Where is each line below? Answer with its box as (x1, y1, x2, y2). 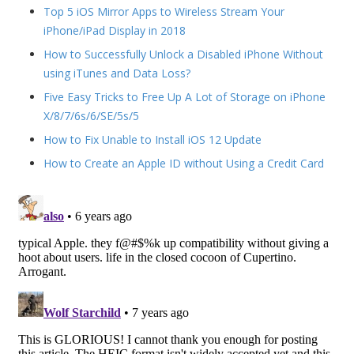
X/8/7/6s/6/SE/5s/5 (43, 108, 139, 123)
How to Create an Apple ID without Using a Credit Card (43, 156, 324, 171)
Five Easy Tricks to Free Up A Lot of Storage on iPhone (43, 89, 326, 104)
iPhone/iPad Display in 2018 (43, 23, 186, 38)
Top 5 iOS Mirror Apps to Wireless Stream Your (43, 4, 284, 19)
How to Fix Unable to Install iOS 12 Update (43, 132, 262, 147)
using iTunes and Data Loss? (43, 66, 190, 81)
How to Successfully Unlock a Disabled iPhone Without (43, 47, 323, 62)
